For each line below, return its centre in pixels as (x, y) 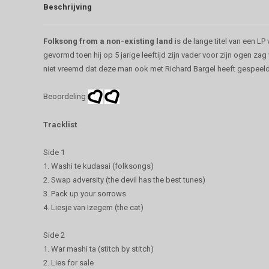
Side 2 (54, 235)
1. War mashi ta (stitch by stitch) (98, 249)
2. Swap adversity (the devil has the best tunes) (124, 180)
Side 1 (54, 153)
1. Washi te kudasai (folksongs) (98, 166)
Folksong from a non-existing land (108, 41)
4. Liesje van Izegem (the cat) (93, 208)
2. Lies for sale (68, 263)
